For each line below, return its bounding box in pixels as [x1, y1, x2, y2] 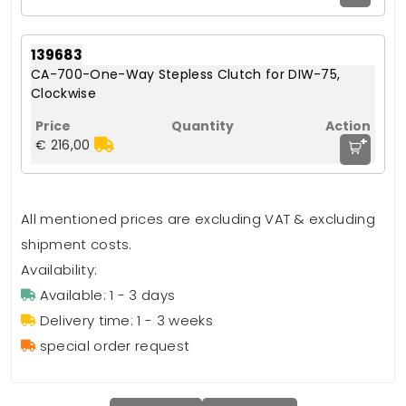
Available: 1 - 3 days [39, 285, 176, 304]
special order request [39, 335, 190, 355]
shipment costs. [21, 234, 132, 254]
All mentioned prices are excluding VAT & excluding [21, 208, 376, 228]
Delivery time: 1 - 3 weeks [39, 310, 213, 330]
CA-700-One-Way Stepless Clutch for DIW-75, [31, 64, 341, 83]
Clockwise [31, 83, 96, 102]
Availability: [21, 259, 98, 279]
